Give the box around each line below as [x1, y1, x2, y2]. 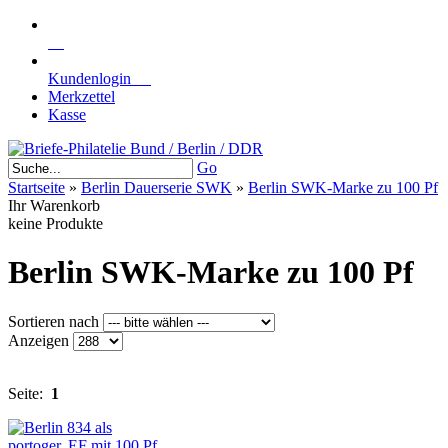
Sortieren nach [8, 312, 103, 330]
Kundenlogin [48, 70, 151, 87]
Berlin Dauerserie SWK [81, 179, 232, 196]
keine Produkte [8, 215, 103, 232]
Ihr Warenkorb [8, 197, 100, 214]
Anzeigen [8, 331, 73, 349]
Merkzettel [48, 88, 115, 105]
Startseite [8, 179, 65, 196]
